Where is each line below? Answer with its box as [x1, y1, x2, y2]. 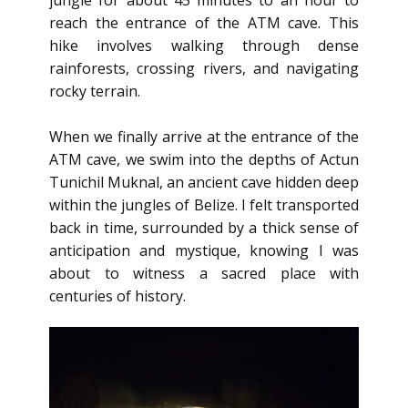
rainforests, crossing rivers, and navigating [49, 58, 359, 78]
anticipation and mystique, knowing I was [49, 240, 359, 260]
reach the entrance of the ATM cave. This [49, 13, 359, 33]
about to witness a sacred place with [49, 263, 359, 283]
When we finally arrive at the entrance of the [49, 127, 359, 147]
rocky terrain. [49, 81, 140, 101]
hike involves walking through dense [49, 36, 359, 56]
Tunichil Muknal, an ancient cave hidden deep [49, 172, 359, 192]
